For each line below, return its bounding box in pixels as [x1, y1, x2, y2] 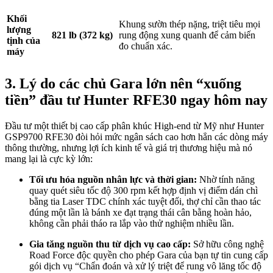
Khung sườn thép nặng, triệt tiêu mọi [119, 19, 260, 30]
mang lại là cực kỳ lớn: [5, 153, 93, 164]
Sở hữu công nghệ [191, 238, 264, 249]
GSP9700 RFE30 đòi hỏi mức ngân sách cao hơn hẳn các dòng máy [5, 131, 268, 142]
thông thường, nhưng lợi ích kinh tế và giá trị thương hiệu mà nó [5, 142, 252, 153]
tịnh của [7, 35, 40, 46]
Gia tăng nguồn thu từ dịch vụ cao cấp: [29, 238, 191, 249]
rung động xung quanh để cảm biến [119, 30, 255, 41]
